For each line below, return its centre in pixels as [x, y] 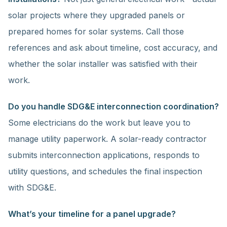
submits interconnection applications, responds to [104, 155]
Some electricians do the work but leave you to [99, 123]
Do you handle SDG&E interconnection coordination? [113, 106]
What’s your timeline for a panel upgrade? [92, 214]
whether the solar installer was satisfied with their [103, 64]
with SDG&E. [32, 187]
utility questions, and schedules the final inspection [105, 171]
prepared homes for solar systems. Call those [96, 31]
